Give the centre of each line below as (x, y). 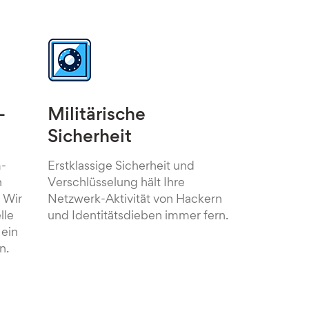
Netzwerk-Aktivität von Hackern (134, 200)
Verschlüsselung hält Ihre (116, 183)
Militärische (96, 116)
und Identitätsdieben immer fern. (138, 217)
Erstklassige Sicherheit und (121, 167)
